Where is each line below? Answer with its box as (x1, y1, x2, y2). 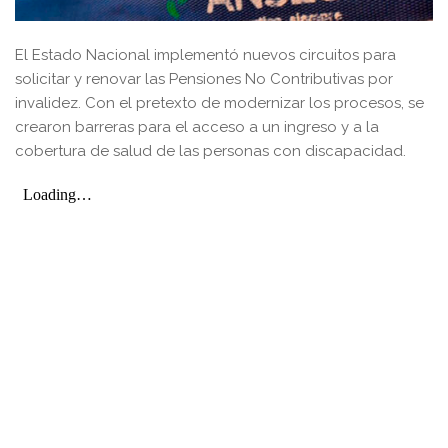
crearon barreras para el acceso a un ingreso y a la (15, 118, 379, 137)
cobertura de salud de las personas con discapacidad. (15, 142, 406, 161)
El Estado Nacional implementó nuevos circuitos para (15, 46, 396, 65)
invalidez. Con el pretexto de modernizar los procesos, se (15, 94, 424, 113)
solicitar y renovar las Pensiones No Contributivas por (15, 70, 393, 89)
